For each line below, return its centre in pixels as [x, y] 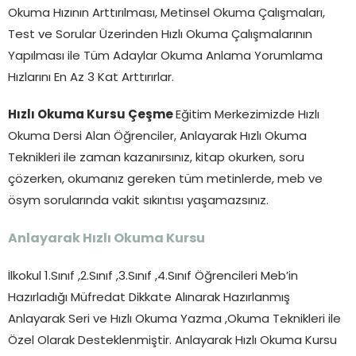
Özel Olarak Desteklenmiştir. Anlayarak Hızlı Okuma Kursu [172, 341]
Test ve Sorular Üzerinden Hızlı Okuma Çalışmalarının [160, 35]
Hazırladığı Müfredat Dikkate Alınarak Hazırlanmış [149, 298]
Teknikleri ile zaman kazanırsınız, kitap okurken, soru [156, 158]
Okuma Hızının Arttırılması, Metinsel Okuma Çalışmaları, [166, 14]
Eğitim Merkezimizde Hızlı [248, 115]
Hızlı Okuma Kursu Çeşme [92, 115]
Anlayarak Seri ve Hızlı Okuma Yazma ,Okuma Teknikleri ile [174, 319]
